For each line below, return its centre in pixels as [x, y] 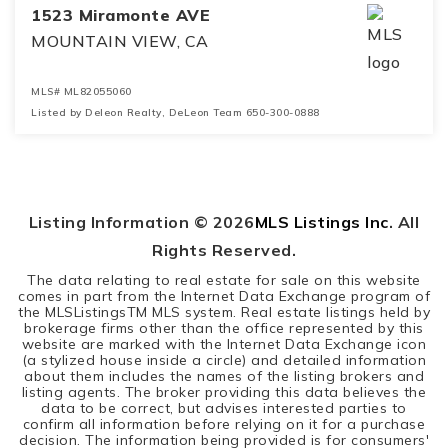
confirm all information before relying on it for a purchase [224, 424]
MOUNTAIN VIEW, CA [120, 41]
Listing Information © [120, 222]
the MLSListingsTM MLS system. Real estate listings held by [224, 312]
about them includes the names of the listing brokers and [224, 376]
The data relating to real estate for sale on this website [224, 280]
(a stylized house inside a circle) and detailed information [224, 360]
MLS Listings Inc [321, 222]
